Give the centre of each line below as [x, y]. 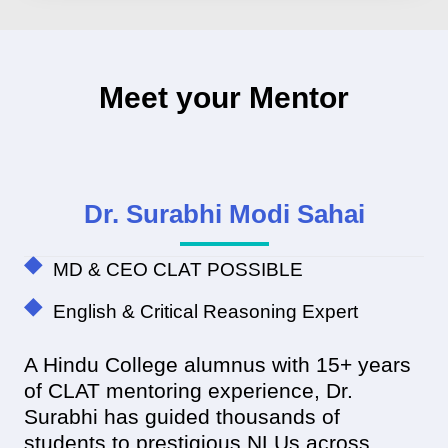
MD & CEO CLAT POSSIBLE [177, 270]
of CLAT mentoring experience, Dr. [188, 391]
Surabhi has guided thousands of [182, 417]
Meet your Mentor [224, 97]
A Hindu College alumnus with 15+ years [217, 365]
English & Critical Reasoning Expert [205, 312]
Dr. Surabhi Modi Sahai [224, 214]
